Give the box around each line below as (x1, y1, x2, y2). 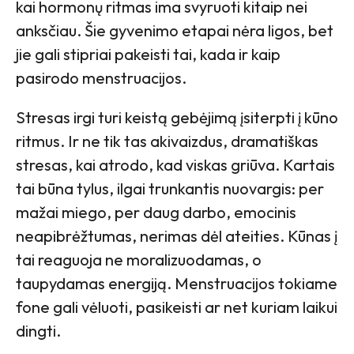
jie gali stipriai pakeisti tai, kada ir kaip (16, 44, 281, 65)
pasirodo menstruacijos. (16, 68, 186, 88)
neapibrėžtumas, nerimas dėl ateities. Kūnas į (16, 226, 337, 247)
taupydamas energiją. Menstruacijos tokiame (16, 273, 337, 294)
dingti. (16, 321, 61, 341)
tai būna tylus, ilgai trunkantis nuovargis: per (16, 179, 324, 199)
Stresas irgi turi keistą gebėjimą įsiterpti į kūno (16, 107, 338, 128)
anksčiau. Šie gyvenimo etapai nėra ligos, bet (16, 21, 333, 41)
